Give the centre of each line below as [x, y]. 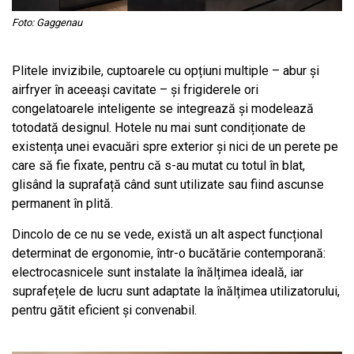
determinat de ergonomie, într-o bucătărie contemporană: [169, 253]
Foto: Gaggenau [47, 22]
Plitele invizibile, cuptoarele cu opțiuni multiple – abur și [166, 70]
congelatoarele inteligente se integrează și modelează [163, 108]
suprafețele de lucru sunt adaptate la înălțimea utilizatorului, [176, 291]
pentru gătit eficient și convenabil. [104, 310]
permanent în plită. [62, 203]
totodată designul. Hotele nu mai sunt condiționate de [159, 127]
